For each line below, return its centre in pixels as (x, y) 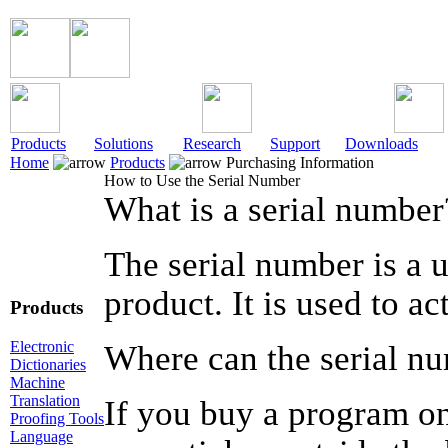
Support (295, 143)
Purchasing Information (298, 162)
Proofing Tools (57, 418)
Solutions (123, 143)
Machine (37, 382)
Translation (45, 400)
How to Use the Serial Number (202, 180)
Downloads (381, 143)
